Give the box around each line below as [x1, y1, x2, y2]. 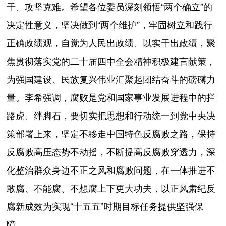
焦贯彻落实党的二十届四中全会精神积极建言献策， [7, 56, 216, 66]
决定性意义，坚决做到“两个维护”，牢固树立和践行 [7, 20, 213, 30]
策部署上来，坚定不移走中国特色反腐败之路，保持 [7, 129, 216, 139]
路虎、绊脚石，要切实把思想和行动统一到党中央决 [7, 111, 216, 121]
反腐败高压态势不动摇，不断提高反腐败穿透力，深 [7, 147, 216, 157]
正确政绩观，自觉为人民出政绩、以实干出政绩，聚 [7, 38, 216, 48]
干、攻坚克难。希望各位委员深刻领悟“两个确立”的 [7, 2, 213, 12]
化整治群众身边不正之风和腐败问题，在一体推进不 [7, 165, 216, 175]
